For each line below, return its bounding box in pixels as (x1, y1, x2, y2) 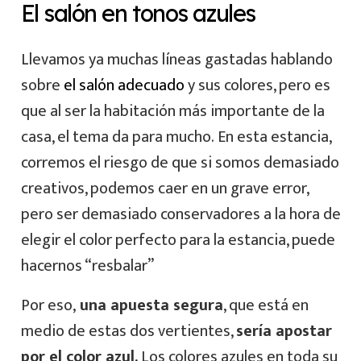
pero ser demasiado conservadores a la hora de (20, 201, 341, 229)
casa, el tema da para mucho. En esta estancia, (20, 123, 331, 151)
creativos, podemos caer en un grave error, (20, 175, 309, 203)
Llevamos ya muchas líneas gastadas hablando (20, 46, 333, 74)
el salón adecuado (60, 72, 185, 100)
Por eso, (20, 292, 76, 320)
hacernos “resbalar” (20, 252, 154, 280)
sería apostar (235, 317, 332, 346)
